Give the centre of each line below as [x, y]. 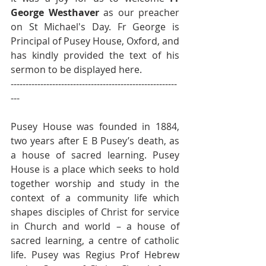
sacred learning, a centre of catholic [95, 240]
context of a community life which [95, 198]
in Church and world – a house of [95, 226]
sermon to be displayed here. [76, 69]
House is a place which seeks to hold [95, 169]
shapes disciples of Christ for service [95, 212]
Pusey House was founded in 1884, [95, 126]
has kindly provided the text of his [95, 55]
